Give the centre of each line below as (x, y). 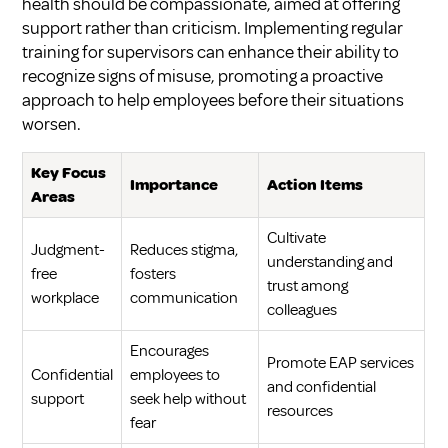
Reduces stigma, (184, 249)
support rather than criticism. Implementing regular (213, 27)
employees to (175, 374)
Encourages (170, 350)
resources (300, 410)
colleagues (302, 309)
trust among (308, 285)
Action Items (315, 184)
